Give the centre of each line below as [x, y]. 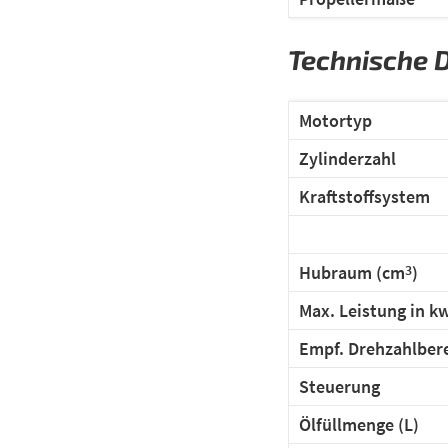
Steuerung [339, 386]
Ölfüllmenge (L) [359, 424]
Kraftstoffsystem [364, 196]
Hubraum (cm [352, 272]
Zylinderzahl [347, 158]
